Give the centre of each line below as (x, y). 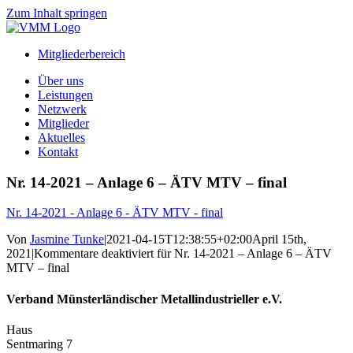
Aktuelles (61, 137)
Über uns (61, 81)
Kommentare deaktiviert (94, 254)
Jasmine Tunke (67, 240)
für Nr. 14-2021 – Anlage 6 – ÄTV (243, 254)
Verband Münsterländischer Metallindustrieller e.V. (144, 299)
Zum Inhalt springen (57, 13)
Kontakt (58, 152)
